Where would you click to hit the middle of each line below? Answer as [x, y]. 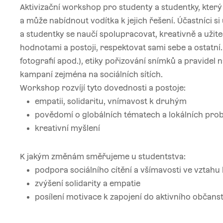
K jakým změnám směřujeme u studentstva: [103, 157]
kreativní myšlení [67, 128]
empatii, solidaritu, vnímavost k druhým [111, 102]
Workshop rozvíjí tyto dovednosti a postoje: [103, 88]
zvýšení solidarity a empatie [88, 184]
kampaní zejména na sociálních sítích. [91, 75]
